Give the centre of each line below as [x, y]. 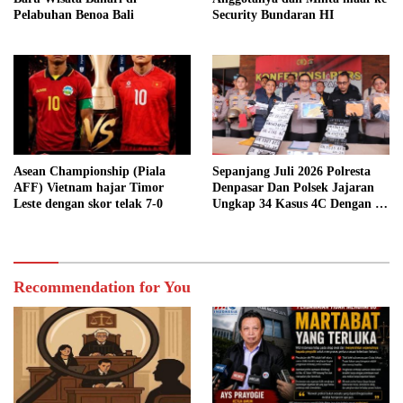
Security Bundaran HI [273, 15]
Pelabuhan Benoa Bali [74, 15]
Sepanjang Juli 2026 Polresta [291, 171]
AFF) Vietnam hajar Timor [89, 187]
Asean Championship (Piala [90, 171]
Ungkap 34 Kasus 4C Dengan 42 [300, 203]
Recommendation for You [102, 287]
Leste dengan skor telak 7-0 [88, 203]
